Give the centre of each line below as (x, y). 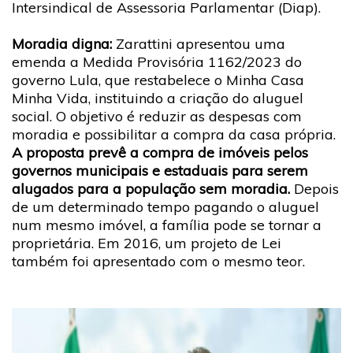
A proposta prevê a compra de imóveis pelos (160, 152)
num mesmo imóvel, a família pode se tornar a (167, 225)
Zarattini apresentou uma (201, 43)
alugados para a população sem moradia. (153, 188)
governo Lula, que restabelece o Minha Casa (158, 80)
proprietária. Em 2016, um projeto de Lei (147, 243)
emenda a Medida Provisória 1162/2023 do (157, 61)
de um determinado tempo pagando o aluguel (165, 206)
